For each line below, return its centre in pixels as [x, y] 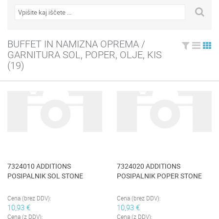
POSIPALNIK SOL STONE [45, 176]
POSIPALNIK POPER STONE [159, 176]
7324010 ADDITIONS [39, 166]
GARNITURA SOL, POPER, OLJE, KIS [85, 55]
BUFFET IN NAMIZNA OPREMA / [76, 44]
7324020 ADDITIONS [149, 166]
